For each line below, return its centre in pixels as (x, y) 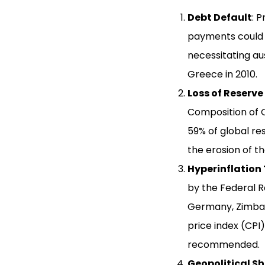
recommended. (223, 245)
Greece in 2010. (222, 74)
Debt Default (219, 17)
